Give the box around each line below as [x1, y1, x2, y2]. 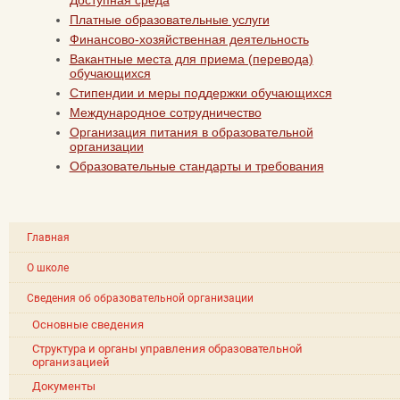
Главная [27, 231, 70, 245]
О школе [27, 262, 69, 275]
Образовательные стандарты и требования [69, 158, 324, 173]
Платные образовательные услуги [69, 12, 270, 27]
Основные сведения [32, 318, 145, 332]
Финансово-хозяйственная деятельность [69, 31, 309, 46]
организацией [32, 355, 111, 370]
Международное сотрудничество [69, 104, 262, 120]
